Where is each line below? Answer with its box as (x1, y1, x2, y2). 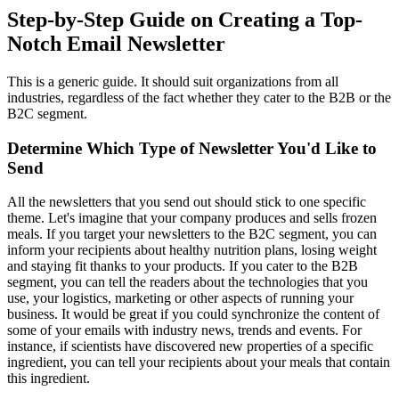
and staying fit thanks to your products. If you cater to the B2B (7, 258, 358, 274)
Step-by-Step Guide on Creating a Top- (7, 7, 362, 31)
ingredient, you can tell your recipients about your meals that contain (7, 354, 390, 370)
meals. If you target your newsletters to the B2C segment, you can (7, 226, 377, 242)
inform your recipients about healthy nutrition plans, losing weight (7, 242, 377, 258)
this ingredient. (7, 370, 90, 387)
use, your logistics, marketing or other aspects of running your (7, 290, 354, 306)
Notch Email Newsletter (7, 31, 225, 55)
